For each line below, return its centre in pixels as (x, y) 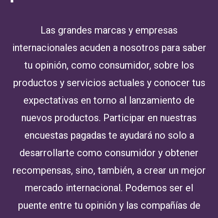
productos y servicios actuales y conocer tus (109, 82)
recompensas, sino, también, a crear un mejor (109, 170)
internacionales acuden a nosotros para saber (109, 47)
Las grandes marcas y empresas (109, 30)
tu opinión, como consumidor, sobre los (109, 65)
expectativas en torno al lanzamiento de (109, 100)
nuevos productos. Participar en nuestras (109, 118)
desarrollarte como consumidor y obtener (109, 153)
